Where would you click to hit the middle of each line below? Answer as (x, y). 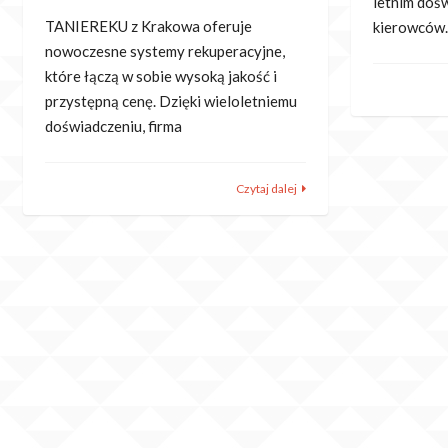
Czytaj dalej (266, 188)
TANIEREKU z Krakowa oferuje (148, 26)
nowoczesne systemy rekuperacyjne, (165, 51)
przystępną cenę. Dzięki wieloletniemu (171, 101)
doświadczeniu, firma (113, 126)
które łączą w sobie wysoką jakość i (161, 76)
